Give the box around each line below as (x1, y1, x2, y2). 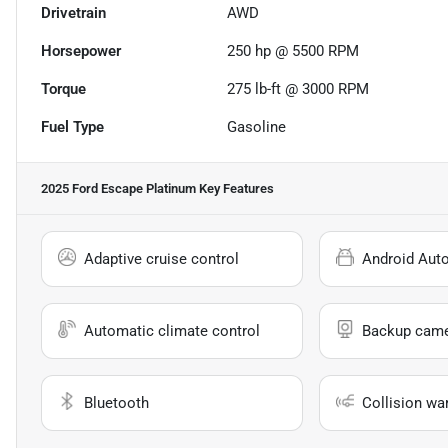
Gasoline (227, 118, 287, 137)
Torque (41, 80, 86, 99)
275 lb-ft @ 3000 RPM (227, 80, 370, 99)
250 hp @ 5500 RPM (227, 42, 360, 61)
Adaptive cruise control (84, 250, 239, 269)
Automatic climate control (84, 322, 260, 341)
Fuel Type (41, 118, 104, 137)
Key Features (196, 181, 274, 197)
